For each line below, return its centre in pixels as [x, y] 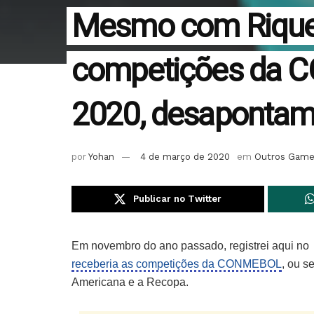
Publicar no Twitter [178, 199]
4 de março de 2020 [185, 157]
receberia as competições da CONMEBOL [177, 264]
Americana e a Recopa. [130, 282]
